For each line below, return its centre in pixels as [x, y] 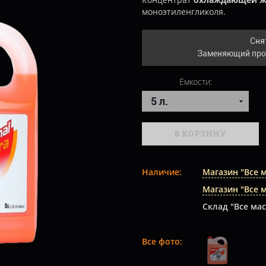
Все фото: [162, 241]
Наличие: [162, 172]
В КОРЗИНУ [200, 133]
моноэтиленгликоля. [184, 12]
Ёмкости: [195, 82]
